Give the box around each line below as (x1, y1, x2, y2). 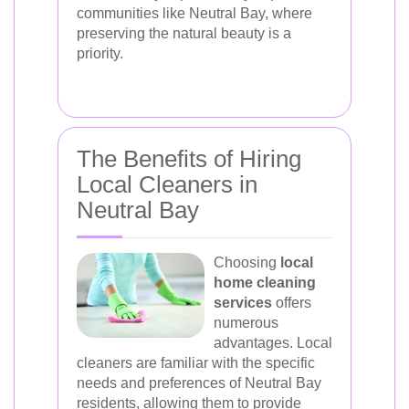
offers (272, 295, 311, 310)
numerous (214, 315, 278, 330)
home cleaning (214, 275, 316, 290)
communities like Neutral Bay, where (77, 5, 312, 21)
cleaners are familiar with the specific (77, 355, 315, 371)
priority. (77, 46, 123, 61)
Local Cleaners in (77, 171, 257, 198)
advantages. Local (214, 335, 332, 351)
